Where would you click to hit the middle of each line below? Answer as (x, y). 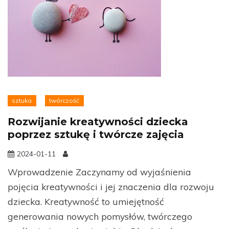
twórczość (64, 100)
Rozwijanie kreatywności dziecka (98, 121)
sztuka (22, 100)
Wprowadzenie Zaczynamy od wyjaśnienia (99, 171)
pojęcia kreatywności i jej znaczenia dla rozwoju (111, 186)
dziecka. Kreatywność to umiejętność (86, 201)
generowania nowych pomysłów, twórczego (100, 216)
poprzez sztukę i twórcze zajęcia (96, 134)
